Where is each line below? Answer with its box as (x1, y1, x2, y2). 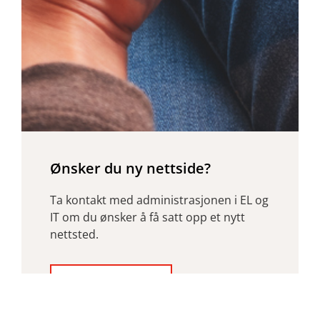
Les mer (80, 279, 129, 296)
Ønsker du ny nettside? (50, 158, 211, 178)
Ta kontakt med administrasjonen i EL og (50, 191, 269, 208)
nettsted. (50, 226, 99, 242)
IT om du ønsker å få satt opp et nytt (50, 209, 245, 225)
